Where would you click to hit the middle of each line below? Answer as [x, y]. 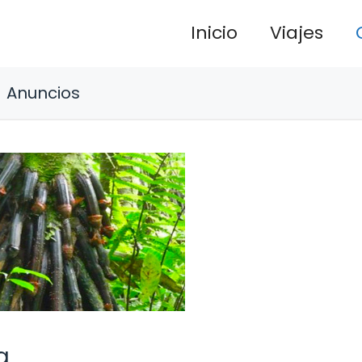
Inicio [214, 33]
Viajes [297, 33]
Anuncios [43, 93]
